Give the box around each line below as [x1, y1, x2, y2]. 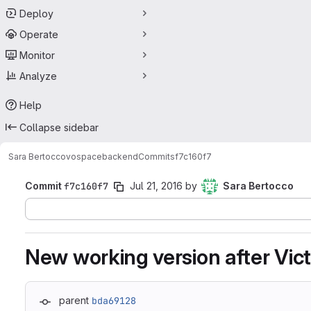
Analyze [19, 69, 57, 82]
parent [59, 294, 89, 306]
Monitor [19, 49, 55, 61]
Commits [138, 151, 175, 162]
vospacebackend [66, 151, 138, 162]
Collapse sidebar [19, 121, 99, 133]
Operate [19, 28, 58, 40]
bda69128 [92, 294, 136, 307]
